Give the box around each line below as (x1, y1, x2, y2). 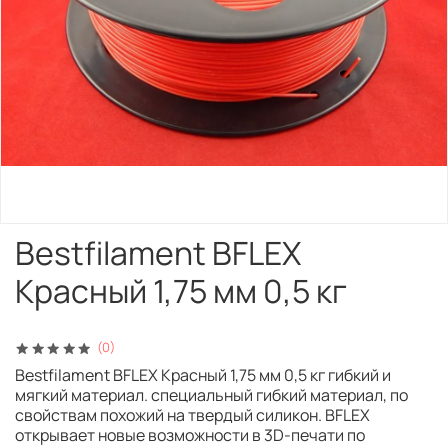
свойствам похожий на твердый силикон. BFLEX (15, 404, 370, 427)
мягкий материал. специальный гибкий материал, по (15, 384, 408, 407)
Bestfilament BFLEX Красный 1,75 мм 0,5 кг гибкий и (15, 364, 391, 387)
